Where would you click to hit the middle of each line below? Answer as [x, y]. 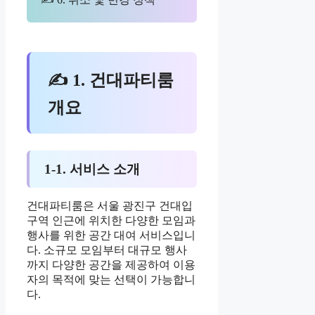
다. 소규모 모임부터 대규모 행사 [107, 250]
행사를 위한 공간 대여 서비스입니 [111, 235]
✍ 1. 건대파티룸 [111, 80]
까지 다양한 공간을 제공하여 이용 [111, 264]
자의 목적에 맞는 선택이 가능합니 [111, 279]
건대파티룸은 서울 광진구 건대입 [110, 205]
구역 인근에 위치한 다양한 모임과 [111, 220]
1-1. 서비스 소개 [92, 169]
